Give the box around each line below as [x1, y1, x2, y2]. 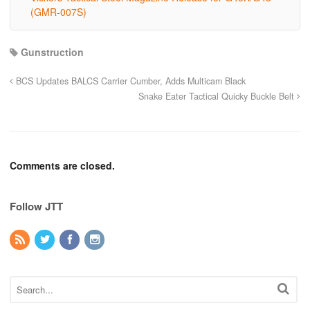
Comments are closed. [10, 158, 115, 172]
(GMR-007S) [30, 4, 86, 19]
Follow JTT [10, 198, 63, 214]
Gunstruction [21, 44, 84, 59]
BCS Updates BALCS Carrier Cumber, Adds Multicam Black [13, 74, 246, 87]
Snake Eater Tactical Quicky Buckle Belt [138, 89, 297, 102]
